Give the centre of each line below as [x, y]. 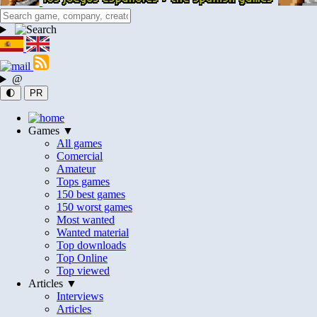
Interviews [80, 296]
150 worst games [94, 207]
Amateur [76, 169]
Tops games [83, 182]
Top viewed [83, 271]
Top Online [82, 258]
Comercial [80, 156]
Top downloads [91, 246]
